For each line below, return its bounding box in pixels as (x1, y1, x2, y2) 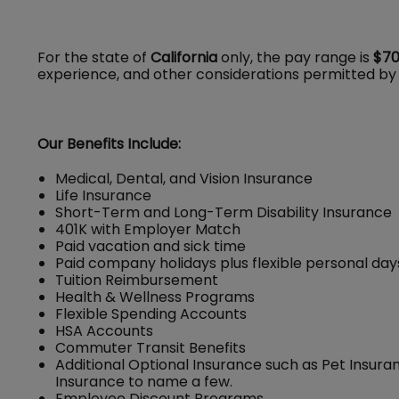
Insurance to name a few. (55, 371, 232, 392)
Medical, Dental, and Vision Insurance (55, 168, 313, 189)
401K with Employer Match (55, 219, 240, 240)
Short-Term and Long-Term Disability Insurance (55, 202, 392, 223)
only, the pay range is (217, 47, 373, 68)
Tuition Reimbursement (55, 270, 218, 290)
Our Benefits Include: (37, 134, 181, 154)
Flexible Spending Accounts (55, 304, 247, 324)
